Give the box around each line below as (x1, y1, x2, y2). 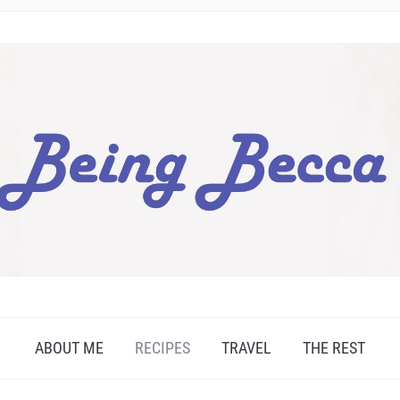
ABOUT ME (35, 338, 104, 358)
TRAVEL (221, 338, 271, 358)
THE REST (303, 338, 365, 358)
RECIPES (135, 338, 190, 358)
